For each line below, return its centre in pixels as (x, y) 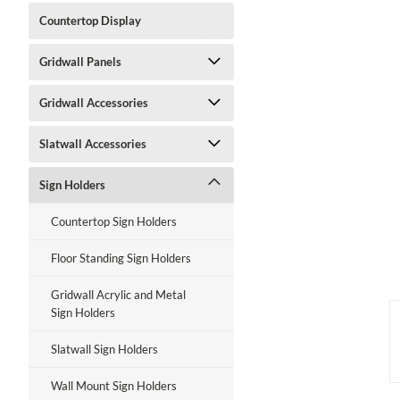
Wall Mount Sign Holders (114, 386)
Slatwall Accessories (93, 144)
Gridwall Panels (80, 62)
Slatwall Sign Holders (104, 349)
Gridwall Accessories (94, 103)
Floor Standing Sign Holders (121, 258)
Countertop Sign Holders (114, 221)
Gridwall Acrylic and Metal (118, 295)
